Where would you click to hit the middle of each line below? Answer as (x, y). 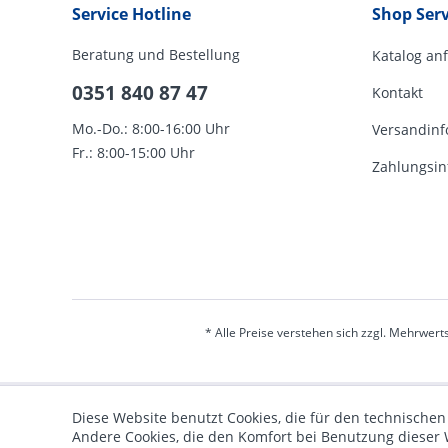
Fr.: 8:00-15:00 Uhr (133, 152)
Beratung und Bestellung (156, 54)
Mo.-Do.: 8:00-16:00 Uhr (151, 128)
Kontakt (397, 92)
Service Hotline (131, 14)
